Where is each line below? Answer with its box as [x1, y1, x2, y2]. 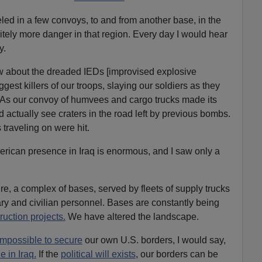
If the [36, 249, 61, 259]
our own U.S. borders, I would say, [82, 235, 226, 245]
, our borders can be [135, 249, 218, 259]
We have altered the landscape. [65, 211, 199, 222]
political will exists [60, 249, 136, 259]
